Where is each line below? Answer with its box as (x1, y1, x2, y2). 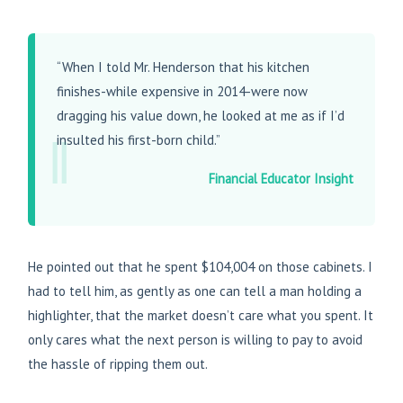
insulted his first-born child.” (57, 131, 220, 149)
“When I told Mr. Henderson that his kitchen (57, 58, 309, 76)
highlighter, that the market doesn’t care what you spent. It (28, 307, 373, 325)
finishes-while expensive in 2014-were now (57, 83, 308, 101)
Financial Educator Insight (209, 170, 354, 188)
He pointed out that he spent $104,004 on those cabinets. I (28, 258, 372, 276)
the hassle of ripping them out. (28, 355, 208, 373)
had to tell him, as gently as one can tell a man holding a (28, 282, 362, 300)
